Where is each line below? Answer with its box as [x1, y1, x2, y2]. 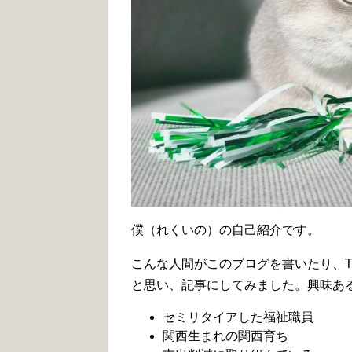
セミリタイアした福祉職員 [163, 310, 313, 324]
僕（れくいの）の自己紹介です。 [131, 223, 320, 236]
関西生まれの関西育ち [163, 329, 288, 343]
